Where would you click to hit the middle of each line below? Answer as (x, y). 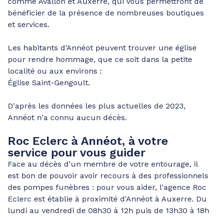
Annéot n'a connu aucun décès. (67, 117)
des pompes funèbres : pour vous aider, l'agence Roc (107, 187)
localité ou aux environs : (55, 71)
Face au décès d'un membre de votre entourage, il (103, 164)
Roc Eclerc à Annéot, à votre (88, 141)
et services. (29, 24)
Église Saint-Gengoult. (49, 83)
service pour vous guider (77, 153)
